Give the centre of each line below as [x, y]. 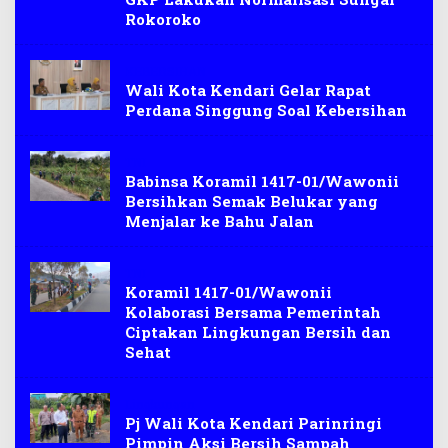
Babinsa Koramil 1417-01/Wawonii [262, 181]
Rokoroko [163, 19]
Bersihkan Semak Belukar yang [251, 201]
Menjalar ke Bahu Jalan [219, 221]
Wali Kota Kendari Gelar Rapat [248, 90]
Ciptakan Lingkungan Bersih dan [258, 332]
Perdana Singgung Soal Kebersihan [266, 110]
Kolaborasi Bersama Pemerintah [253, 312]
